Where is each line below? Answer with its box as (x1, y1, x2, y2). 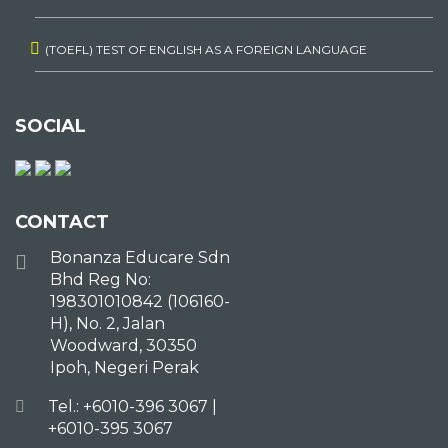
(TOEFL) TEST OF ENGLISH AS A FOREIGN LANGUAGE (45, 42, 367, 57)
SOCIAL (15, 115, 86, 137)
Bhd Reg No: (50, 270, 151, 289)
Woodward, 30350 (50, 336, 197, 355)
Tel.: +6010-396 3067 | (48, 397, 217, 416)
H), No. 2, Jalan (50, 314, 165, 333)
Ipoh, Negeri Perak (50, 358, 199, 377)
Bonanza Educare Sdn (50, 248, 230, 267)
